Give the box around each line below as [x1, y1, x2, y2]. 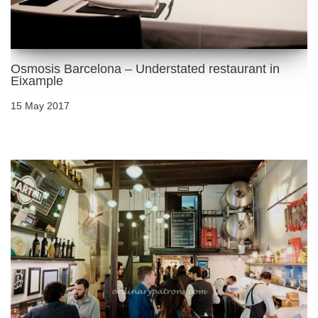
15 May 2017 [11, 99, 70, 111]
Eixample [11, 73, 63, 88]
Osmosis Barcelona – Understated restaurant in [11, 61, 280, 76]
